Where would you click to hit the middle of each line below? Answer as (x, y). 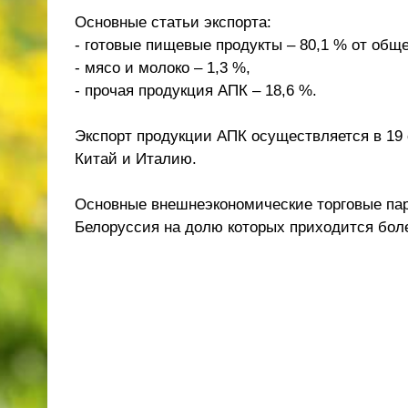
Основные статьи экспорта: (173, 22)
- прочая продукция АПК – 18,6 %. (196, 91)
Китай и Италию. (136, 159)
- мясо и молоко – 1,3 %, (163, 68)
